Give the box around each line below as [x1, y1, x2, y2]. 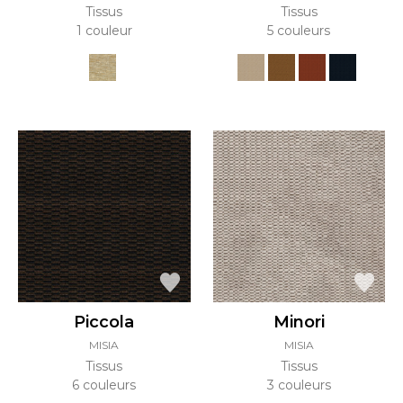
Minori [273, 312, 325, 332]
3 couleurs [266, 377, 331, 393]
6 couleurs [72, 377, 137, 393]
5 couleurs [267, 22, 331, 39]
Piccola [74, 312, 135, 332]
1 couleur [76, 22, 132, 39]
